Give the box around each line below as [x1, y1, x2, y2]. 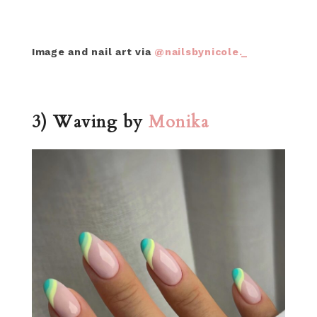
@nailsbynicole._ [154, 45, 248, 57]
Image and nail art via [31, 45, 155, 57]
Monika [149, 110, 214, 134]
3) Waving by [31, 110, 149, 134]
